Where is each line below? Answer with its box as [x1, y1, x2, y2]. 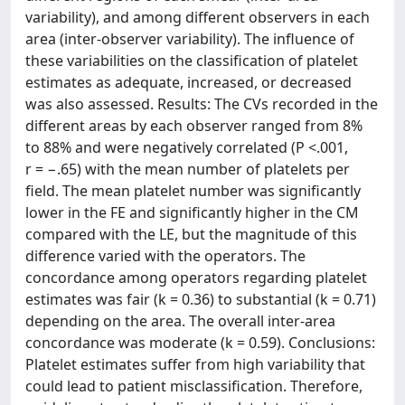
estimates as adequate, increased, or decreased [25, 71, 352, 92]
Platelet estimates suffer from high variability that [25, 353, 365, 374]
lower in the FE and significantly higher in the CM [25, 202, 359, 222]
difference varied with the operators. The [25, 245, 306, 266]
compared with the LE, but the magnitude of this [25, 223, 357, 244]
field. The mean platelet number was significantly [25, 180, 361, 201]
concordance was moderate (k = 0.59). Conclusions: [25, 332, 375, 353]
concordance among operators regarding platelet [25, 267, 367, 287]
